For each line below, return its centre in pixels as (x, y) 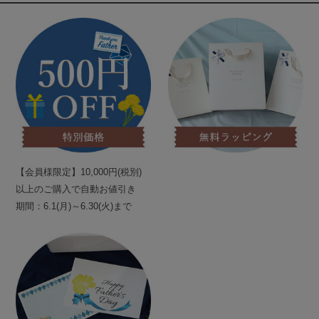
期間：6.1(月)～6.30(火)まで (74, 206)
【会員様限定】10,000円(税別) (79, 172)
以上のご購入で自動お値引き (76, 189)
